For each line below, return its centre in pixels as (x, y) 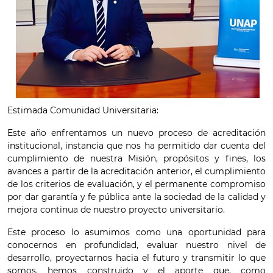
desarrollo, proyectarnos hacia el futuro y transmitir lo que (136, 258)
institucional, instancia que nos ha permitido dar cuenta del (136, 146)
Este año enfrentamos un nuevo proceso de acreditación (136, 133)
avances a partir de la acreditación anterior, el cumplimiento (136, 171)
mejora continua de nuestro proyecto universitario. (117, 210)
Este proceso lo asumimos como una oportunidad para (136, 232)
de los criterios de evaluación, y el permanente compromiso (136, 184)
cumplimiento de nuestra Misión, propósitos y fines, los (136, 158)
